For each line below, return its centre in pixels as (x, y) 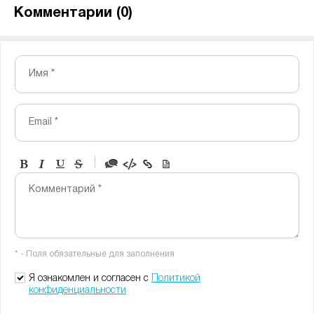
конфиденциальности (77, 291)
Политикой (176, 279)
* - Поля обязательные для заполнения (95, 254)
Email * (43, 122)
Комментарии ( (67, 13)
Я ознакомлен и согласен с (90, 279)
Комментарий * (65, 190)
